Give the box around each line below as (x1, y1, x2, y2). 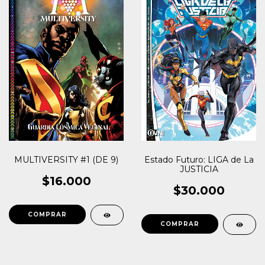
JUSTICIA (179, 164, 218, 175)
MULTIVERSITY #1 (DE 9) (14, 154, 118, 166)
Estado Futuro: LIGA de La (144, 154, 254, 166)
